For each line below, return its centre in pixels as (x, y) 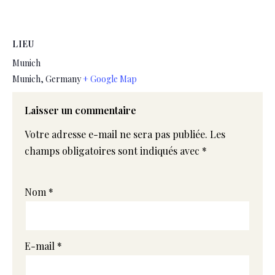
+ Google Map (110, 79)
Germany (63, 79)
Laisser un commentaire (80, 110)
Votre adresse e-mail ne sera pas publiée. (116, 134)
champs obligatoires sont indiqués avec (113, 151)
